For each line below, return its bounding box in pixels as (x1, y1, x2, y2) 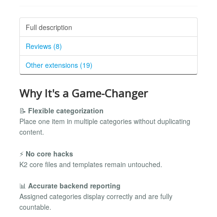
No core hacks (26, 148, 73, 158)
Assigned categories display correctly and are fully (19, 191, 172, 201)
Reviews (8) (26, 41, 62, 51)
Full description (26, 22, 72, 32)
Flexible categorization (28, 106, 104, 116)
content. (19, 127, 44, 137)
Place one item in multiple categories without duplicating (19, 116, 190, 126)
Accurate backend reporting (28, 181, 121, 191)
